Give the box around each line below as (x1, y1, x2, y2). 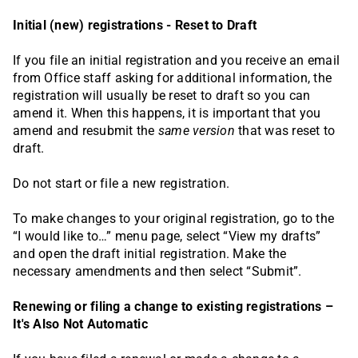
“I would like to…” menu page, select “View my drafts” (13, 229, 321, 245)
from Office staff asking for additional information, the (13, 70, 332, 86)
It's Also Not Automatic (13, 316, 148, 332)
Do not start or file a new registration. (13, 176, 229, 192)
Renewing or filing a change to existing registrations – (13, 299, 333, 315)
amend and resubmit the (13, 123, 158, 139)
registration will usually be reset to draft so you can (13, 88, 311, 104)
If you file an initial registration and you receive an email (13, 53, 340, 69)
